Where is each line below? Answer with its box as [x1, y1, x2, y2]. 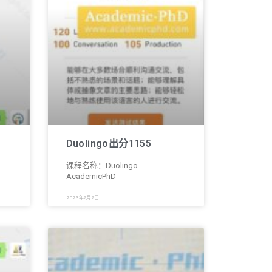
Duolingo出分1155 [66, 137, 152, 149]
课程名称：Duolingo [66, 160, 138, 170]
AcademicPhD [66, 171, 116, 181]
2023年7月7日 [66, 194, 100, 200]
